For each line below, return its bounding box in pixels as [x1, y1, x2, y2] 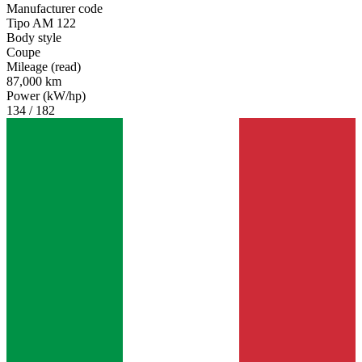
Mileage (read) [6, 59, 81, 74]
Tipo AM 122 [6, 15, 76, 30]
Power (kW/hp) [6, 88, 86, 103]
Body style [6, 30, 61, 44]
